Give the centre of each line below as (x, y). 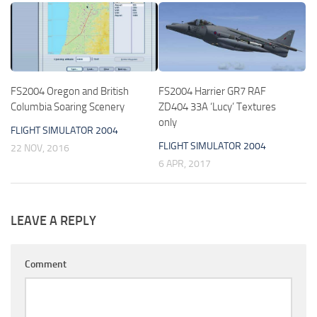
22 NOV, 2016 (40, 148)
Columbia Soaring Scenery (68, 106)
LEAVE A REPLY (53, 220)
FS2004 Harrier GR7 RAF (212, 91)
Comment (46, 264)
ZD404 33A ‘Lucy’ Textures (217, 106)
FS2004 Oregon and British (70, 91)
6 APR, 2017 (185, 163)
